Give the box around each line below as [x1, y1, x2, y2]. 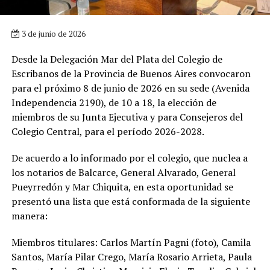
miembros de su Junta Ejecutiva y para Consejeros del [11, 110, 243, 124]
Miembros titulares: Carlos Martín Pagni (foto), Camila [11, 235, 251, 249]
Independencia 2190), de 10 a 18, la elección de [11, 95, 216, 109]
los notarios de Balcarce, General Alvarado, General [11, 165, 236, 179]
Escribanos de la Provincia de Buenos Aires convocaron [11, 66, 251, 80]
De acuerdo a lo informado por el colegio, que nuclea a [11, 151, 248, 165]
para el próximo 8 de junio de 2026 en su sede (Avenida [11, 81, 250, 95]
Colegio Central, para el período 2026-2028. [11, 124, 204, 138]
